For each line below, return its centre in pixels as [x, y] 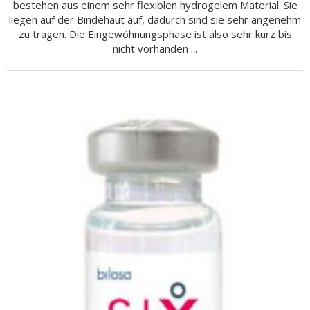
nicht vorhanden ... [155, 48]
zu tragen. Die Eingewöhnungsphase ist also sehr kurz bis [155, 34]
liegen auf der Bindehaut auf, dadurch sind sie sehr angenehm [155, 19]
